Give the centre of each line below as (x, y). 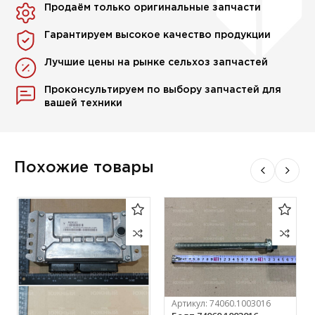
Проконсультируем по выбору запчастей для (163, 90)
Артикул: (190, 303)
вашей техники (84, 104)
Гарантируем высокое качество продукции (158, 36)
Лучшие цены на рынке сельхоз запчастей (156, 63)
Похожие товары (84, 168)
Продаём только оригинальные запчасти (153, 8)
